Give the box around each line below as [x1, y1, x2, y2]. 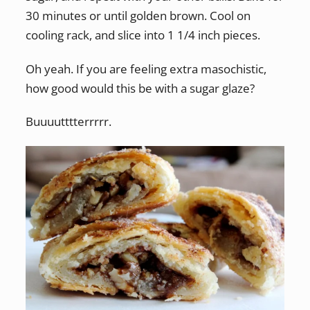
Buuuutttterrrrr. [25, 113, 111, 130]
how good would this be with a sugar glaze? [25, 80, 255, 96]
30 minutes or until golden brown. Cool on [25, 8, 250, 24]
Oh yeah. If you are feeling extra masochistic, [25, 60, 266, 77]
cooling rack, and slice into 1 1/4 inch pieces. [25, 27, 260, 44]
